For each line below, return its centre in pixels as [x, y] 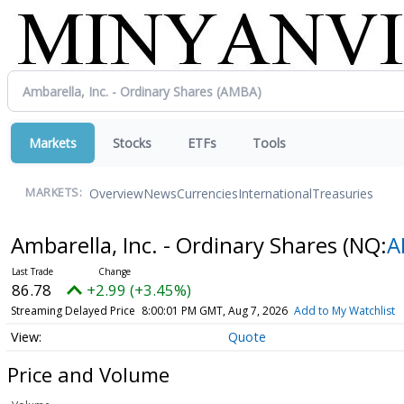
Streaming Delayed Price [73, 311]
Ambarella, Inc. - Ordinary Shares [176, 245]
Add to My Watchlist [344, 311]
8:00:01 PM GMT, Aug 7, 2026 [214, 311]
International [275, 193]
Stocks [132, 143]
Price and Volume [88, 374]
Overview [116, 193]
